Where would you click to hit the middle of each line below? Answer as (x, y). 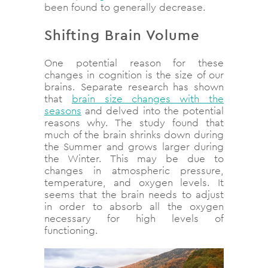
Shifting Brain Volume (122, 35)
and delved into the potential (153, 111)
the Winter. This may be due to (134, 159)
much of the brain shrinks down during (134, 135)
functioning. (71, 231)
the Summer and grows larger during (134, 147)
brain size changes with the (148, 99)
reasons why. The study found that (134, 123)
